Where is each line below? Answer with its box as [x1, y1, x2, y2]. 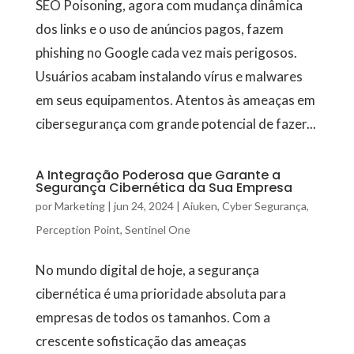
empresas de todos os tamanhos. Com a [35, 308, 270, 326]
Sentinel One [124, 222, 190, 236]
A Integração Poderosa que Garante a [35, 165, 281, 184]
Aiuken [182, 198, 217, 213]
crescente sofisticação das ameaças [35, 332, 247, 349]
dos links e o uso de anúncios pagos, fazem [35, 20, 284, 37]
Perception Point [35, 222, 120, 236]
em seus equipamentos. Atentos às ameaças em [35, 91, 315, 108]
